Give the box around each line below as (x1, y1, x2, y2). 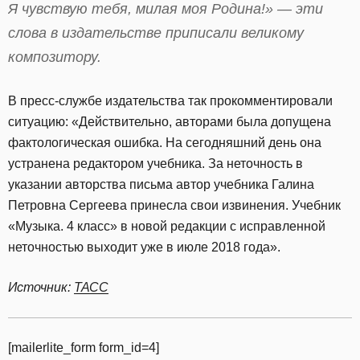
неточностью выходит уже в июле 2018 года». (8, 240, 280, 255)
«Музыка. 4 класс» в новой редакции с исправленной (8, 219, 325, 234)
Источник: (8, 280, 74, 295)
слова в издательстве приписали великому (8, 25, 304, 42)
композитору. (8, 49, 101, 66)
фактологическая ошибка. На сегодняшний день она (8, 136, 321, 150)
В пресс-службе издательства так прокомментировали (8, 94, 333, 108)
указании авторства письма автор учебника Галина (8, 178, 314, 192)
